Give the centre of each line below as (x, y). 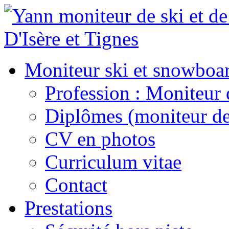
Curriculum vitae (113, 162)
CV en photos (100, 139)
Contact (76, 185)
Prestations (68, 208)
